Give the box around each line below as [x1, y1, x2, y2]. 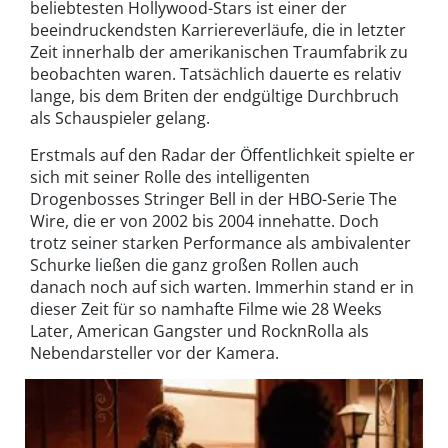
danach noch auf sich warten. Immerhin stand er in [30, 276, 414, 299]
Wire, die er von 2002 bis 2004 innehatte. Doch [30, 210, 379, 233]
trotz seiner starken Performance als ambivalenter [30, 232, 411, 255]
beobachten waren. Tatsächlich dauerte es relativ [30, 63, 401, 86]
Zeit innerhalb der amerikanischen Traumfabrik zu [30, 41, 408, 64]
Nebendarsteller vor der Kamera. [30, 342, 279, 365]
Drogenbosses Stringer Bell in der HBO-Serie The [30, 188, 397, 211]
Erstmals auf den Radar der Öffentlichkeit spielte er [30, 144, 415, 167]
